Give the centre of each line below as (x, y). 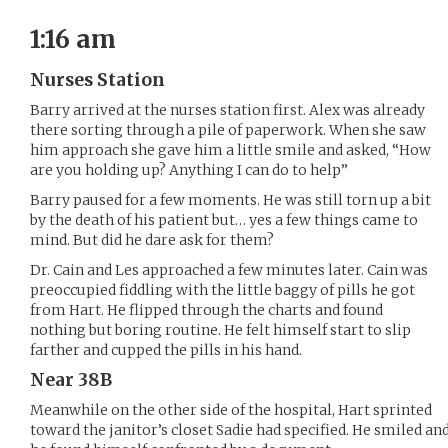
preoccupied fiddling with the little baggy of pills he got (222, 290)
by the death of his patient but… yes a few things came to (224, 220)
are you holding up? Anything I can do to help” (189, 170)
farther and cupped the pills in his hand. (166, 350)
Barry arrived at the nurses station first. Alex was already (227, 110)
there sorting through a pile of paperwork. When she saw (228, 130)
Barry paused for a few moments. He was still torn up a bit (230, 200)
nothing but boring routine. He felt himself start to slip (220, 330)
